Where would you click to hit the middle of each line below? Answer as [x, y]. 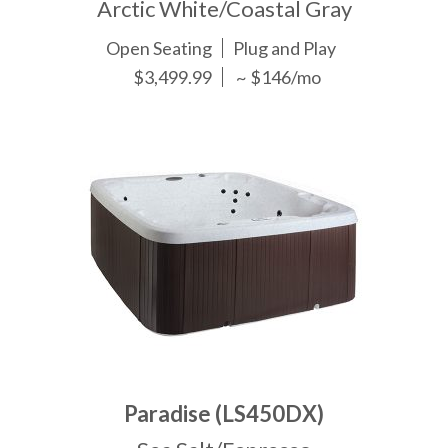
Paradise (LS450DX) [224, 413]
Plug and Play [285, 48]
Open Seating [159, 48]
